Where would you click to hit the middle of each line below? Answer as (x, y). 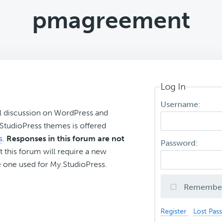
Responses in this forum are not (65, 139)
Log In (173, 87)
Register (175, 211)
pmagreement (111, 20)
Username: (182, 105)
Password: (181, 143)
